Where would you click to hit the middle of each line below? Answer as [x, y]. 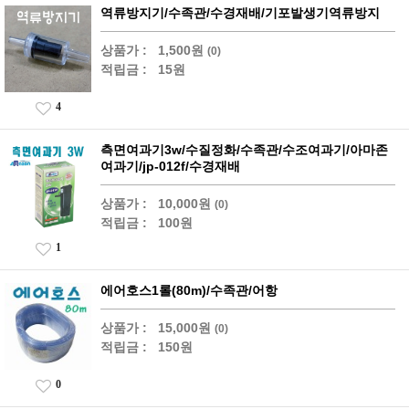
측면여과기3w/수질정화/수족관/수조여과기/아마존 [244, 150]
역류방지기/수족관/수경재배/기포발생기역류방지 [240, 13]
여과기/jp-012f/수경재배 [170, 166]
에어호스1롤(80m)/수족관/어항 [189, 290]
